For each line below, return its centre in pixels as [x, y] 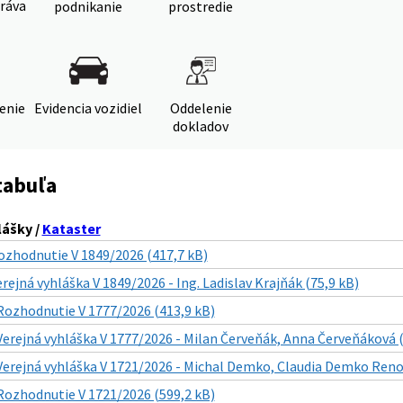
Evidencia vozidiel [88, 108]
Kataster [71, 228]
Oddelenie [201, 108]
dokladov [201, 126]
